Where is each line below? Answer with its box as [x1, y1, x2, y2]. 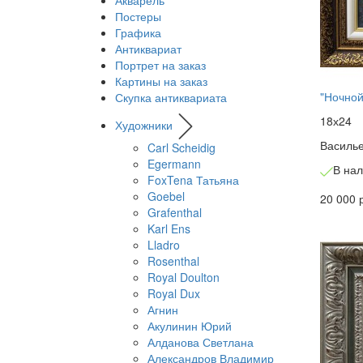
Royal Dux [147, 285, 200, 302]
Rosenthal [147, 253, 199, 270]
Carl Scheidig [147, 139, 216, 156]
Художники [115, 117, 173, 133]
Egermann [147, 156, 201, 173]
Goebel [147, 188, 185, 205]
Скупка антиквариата [115, 89, 227, 106]
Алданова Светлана [147, 334, 254, 351]
